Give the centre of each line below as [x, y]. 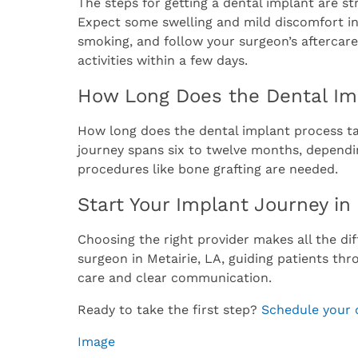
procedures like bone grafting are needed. [208, 169]
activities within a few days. [163, 60]
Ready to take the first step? [169, 309]
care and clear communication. [175, 277]
